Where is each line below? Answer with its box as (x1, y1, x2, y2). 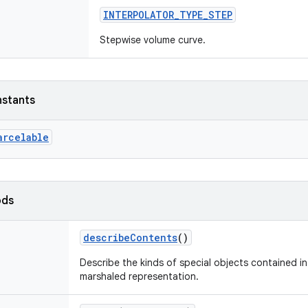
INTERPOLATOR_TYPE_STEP (103, 8, 232, 21)
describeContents (83, 231, 177, 244)
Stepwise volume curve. (100, 34, 206, 46)
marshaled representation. (80, 270, 199, 283)
